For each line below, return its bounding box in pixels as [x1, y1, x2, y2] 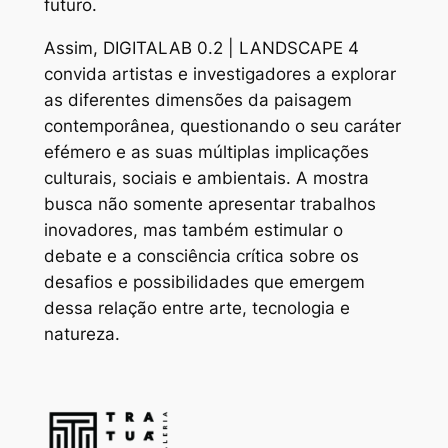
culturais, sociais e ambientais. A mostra [43, 168, 369, 189]
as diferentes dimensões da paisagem [43, 90, 352, 111]
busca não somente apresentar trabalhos [43, 194, 376, 215]
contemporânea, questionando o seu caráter [43, 116, 401, 137]
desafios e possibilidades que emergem [43, 272, 365, 293]
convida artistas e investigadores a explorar [43, 64, 396, 85]
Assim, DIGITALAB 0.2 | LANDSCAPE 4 [43, 38, 359, 59]
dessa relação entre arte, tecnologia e [43, 298, 350, 319]
